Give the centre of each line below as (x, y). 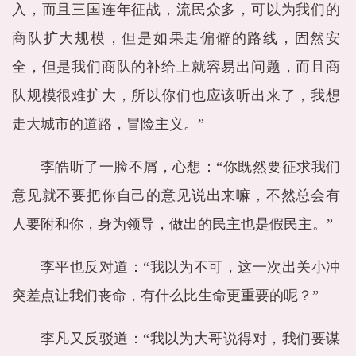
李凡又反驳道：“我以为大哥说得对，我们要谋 (190, 339)
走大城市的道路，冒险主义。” (108, 124)
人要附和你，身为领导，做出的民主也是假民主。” (172, 224)
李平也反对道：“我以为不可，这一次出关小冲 (190, 267)
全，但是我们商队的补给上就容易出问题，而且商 (176, 67)
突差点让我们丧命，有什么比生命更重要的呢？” (165, 296)
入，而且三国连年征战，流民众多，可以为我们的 (176, 10)
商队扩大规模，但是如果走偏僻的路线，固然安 (176, 38)
